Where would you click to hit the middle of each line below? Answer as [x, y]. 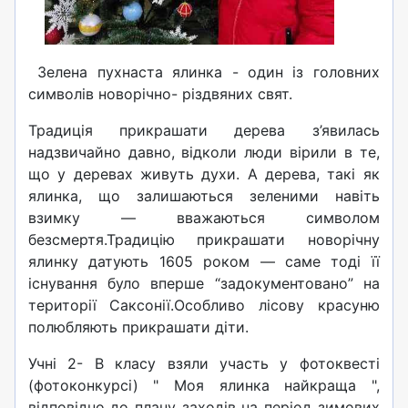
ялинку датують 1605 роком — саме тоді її [204, 261]
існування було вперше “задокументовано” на [204, 283]
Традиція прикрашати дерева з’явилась [204, 130]
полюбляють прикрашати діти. [138, 326]
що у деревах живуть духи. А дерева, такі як [204, 173]
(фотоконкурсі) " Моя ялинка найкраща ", [204, 385]
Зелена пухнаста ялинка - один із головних [204, 71]
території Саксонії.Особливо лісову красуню [204, 305]
